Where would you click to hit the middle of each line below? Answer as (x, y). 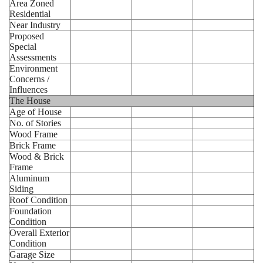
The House (30, 100)
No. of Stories (35, 123)
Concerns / (29, 79)
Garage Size (32, 254)
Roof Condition (38, 200)
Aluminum (29, 178)
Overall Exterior (39, 232)
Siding (21, 188)
